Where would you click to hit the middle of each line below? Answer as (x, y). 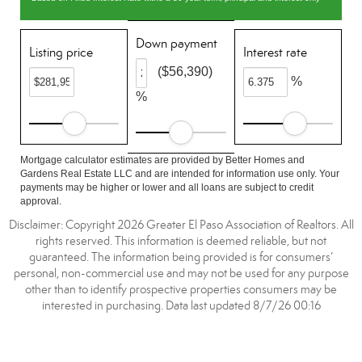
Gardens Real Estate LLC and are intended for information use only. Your (180, 174)
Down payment (177, 43)
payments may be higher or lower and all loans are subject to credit (167, 187)
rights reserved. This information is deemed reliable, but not (181, 241)
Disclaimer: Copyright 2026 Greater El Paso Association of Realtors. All (181, 225)
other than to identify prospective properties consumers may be (181, 289)
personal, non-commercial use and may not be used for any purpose (181, 273)
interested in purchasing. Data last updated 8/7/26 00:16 (181, 305)
